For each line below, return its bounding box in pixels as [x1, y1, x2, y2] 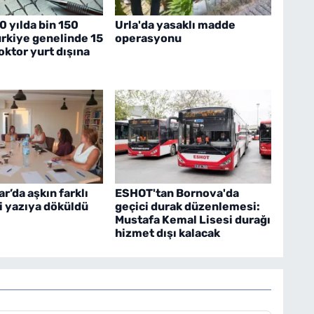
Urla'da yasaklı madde [114, 18, 235, 32]
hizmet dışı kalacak [114, 226, 220, 240]
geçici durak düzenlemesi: [114, 199, 260, 213]
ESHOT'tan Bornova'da [114, 186, 239, 200]
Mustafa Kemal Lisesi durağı [114, 212, 271, 226]
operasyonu [114, 32, 182, 46]
